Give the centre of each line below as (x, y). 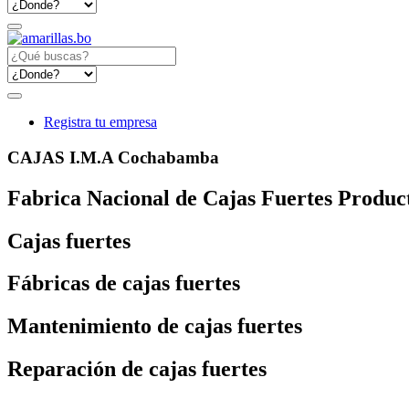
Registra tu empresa (100, 122)
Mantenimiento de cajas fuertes (155, 326)
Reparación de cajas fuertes (137, 369)
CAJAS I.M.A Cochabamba (113, 157)
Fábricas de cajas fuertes (124, 283)
